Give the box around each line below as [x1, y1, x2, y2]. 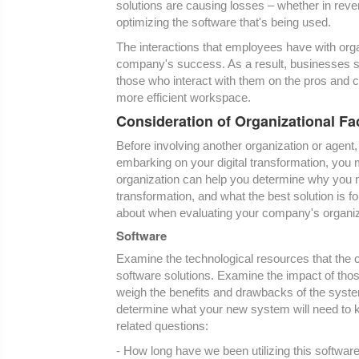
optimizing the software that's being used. [116, 15, 331, 30]
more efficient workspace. [116, 91, 251, 105]
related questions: [116, 319, 208, 333]
